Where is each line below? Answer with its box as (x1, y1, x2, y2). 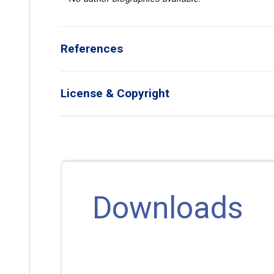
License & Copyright (61, 86, 169, 100)
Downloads (92, 190, 243, 226)
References (61, 42, 123, 56)
